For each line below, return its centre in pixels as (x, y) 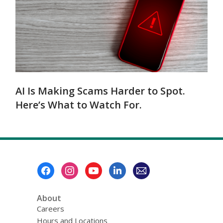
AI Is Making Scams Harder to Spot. (100, 91)
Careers (50, 209)
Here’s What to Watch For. (79, 105)
